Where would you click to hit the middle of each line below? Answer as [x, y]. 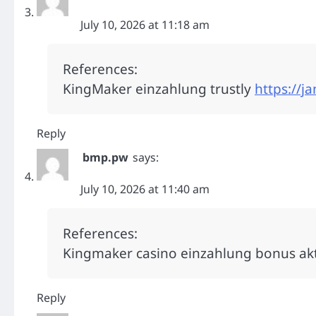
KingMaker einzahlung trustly [159, 89]
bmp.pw [105, 158]
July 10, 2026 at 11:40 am [145, 189]
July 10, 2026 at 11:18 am [145, 25]
